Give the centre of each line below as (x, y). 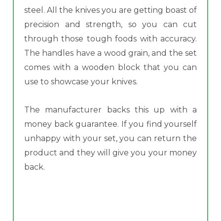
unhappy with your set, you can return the (110, 139)
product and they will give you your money (110, 153)
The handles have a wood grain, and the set (110, 53)
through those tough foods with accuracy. (110, 39)
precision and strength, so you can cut (110, 25)
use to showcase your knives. (82, 82)
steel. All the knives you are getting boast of (110, 10)
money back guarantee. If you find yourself (110, 124)
